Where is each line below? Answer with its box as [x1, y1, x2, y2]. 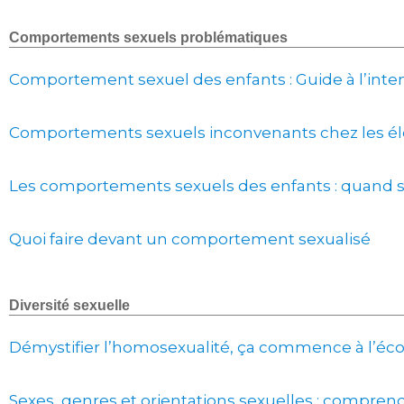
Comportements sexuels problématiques [9, 30, 288, 45]
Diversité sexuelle [9, 298, 130, 313]
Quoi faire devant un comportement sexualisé [9, 230, 371, 248]
